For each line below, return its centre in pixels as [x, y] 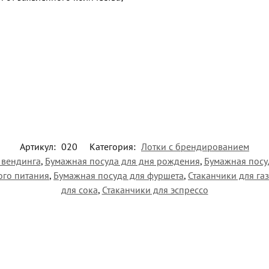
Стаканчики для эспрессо [155, 189]
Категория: [114, 146]
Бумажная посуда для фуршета [119, 175]
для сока [79, 189]
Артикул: [39, 146]
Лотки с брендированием [195, 146]
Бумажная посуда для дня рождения [122, 161]
